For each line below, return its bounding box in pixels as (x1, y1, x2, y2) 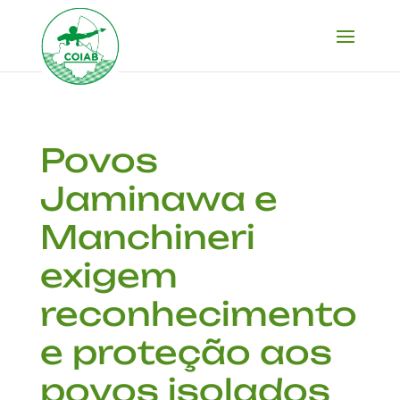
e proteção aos (39, 332, 332, 372)
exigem (39, 255, 178, 296)
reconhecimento (39, 294, 357, 334)
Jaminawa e (39, 179, 278, 219)
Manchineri (39, 217, 255, 257)
